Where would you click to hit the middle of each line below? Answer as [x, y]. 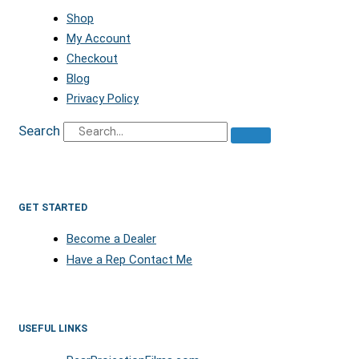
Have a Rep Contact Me [129, 260]
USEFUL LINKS [53, 329]
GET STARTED [53, 207]
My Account [99, 38]
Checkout [92, 58]
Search [39, 130]
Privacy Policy [103, 98]
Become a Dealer [111, 239]
